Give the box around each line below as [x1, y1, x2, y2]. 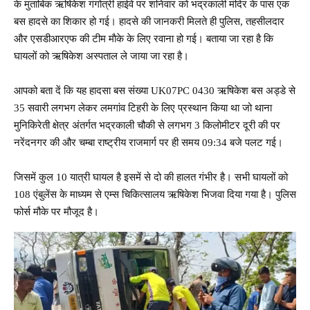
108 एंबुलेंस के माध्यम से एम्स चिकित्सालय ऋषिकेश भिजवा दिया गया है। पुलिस [14, 188, 296, 200]
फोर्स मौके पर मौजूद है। [14, 206, 99, 217]
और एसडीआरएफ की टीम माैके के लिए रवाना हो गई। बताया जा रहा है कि [14, 33, 273, 44]
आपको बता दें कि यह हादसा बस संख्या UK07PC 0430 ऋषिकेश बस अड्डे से [14, 84, 295, 96]
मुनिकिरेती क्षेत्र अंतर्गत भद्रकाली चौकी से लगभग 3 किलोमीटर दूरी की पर [14, 119, 280, 131]
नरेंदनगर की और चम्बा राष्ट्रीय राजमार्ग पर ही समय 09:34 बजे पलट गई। [14, 136, 283, 148]
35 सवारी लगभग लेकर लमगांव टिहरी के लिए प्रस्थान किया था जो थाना [14, 102, 272, 113]
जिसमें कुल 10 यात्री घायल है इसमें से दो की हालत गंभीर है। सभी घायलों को [14, 171, 288, 183]
